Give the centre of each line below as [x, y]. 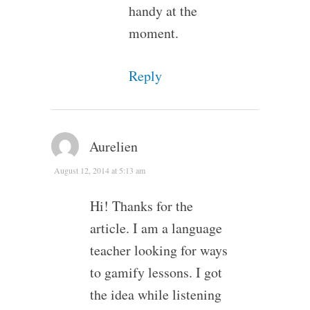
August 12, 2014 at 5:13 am [99, 170]
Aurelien [113, 146]
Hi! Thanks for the [141, 206]
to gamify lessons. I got [156, 272]
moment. [153, 33]
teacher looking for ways [158, 250]
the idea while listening [155, 294]
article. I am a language [156, 228]
